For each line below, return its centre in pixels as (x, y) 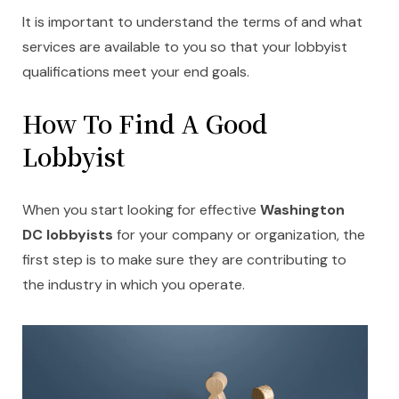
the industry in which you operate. (134, 285)
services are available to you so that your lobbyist (185, 47)
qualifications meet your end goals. (136, 72)
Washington (302, 210)
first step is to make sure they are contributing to (184, 260)
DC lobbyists (68, 235)
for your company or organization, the (239, 235)
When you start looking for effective (141, 210)
